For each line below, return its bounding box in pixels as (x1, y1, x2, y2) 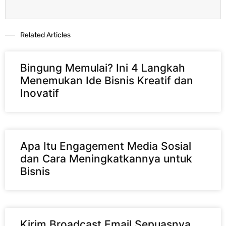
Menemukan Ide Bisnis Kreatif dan (20, 74, 193, 87)
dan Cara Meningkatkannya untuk (20, 152, 192, 165)
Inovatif (20, 86, 59, 99)
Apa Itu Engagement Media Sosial (20, 139, 191, 152)
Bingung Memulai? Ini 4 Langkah (20, 61, 185, 74)
